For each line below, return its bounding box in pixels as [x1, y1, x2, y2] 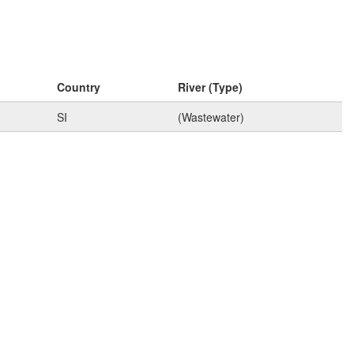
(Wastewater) [178, 109, 244, 126]
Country [57, 79, 100, 96]
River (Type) [178, 79, 243, 96]
